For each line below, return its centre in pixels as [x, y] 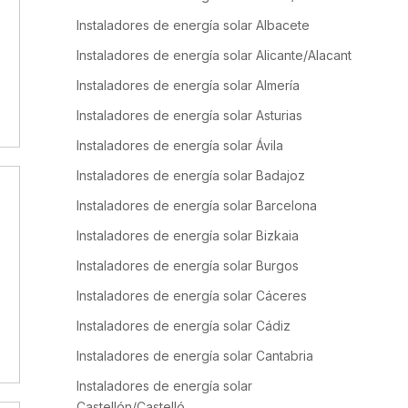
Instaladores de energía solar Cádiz [184, 326]
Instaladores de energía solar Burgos [188, 265]
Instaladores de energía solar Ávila [180, 145]
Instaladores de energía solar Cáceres [192, 296]
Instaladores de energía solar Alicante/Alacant [214, 55]
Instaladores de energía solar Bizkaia [188, 235]
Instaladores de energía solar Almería [188, 85]
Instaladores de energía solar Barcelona [197, 205]
